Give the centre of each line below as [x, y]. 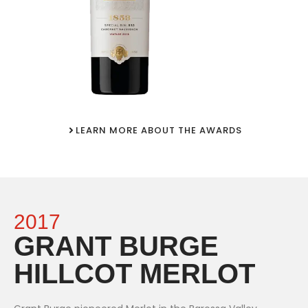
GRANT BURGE [116, 246]
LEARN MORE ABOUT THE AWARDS [158, 131]
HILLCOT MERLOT [134, 274]
